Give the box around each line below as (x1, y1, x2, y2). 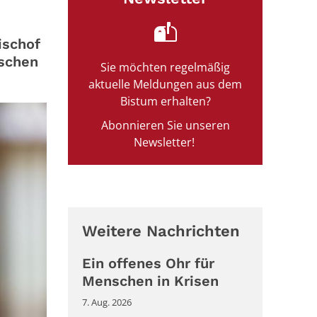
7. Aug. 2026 (82, 296, 132, 309)
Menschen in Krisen (82, 272, 223, 290)
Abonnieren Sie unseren (100, 117, 230, 134)
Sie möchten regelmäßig (100, 59, 230, 76)
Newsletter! (133, 134, 197, 151)
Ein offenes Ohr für (82, 255, 214, 272)
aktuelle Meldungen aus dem (88, 76, 242, 93)
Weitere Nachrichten (82, 222, 240, 241)
